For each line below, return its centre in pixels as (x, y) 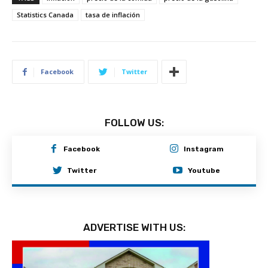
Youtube (204, 170)
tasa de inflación (113, 15)
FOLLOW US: (134, 123)
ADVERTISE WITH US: (134, 228)
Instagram (204, 149)
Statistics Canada (45, 15)
